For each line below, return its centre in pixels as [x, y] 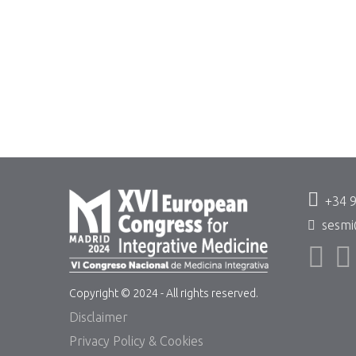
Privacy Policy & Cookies [136, 341]
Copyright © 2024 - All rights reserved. [164, 293]
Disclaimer [99, 317]
